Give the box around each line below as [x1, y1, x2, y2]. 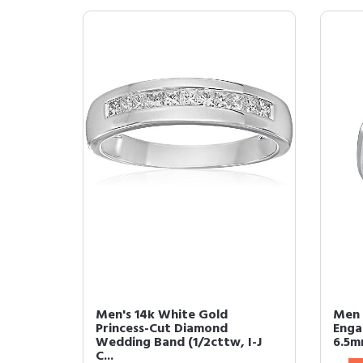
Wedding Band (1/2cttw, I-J [96, 332, 262, 353]
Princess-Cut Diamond [96, 318, 228, 340]
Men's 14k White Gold [96, 305, 228, 326]
